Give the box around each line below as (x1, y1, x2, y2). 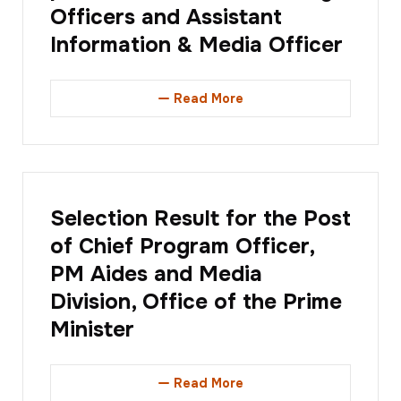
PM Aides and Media (50, 260, 262, 287)
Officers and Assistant (50, 3, 282, 30)
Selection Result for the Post (50, 204, 351, 232)
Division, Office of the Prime (50, 287, 342, 315)
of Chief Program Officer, (50, 232, 315, 260)
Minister (50, 315, 134, 343)
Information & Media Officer (50, 30, 343, 58)
